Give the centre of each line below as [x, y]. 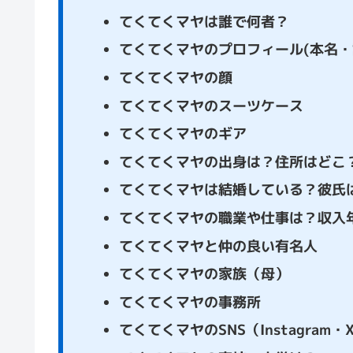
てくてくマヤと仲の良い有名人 [218, 246]
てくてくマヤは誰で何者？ [204, 21]
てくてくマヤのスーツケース [211, 106]
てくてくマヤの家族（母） [204, 274]
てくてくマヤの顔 [175, 77]
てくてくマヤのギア [182, 134]
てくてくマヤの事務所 [190, 302]
